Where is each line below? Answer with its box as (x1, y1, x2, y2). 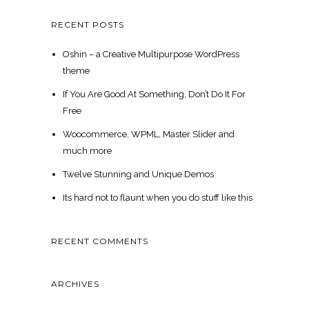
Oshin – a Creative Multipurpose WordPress (62, 49, 239, 60)
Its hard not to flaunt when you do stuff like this (62, 192, 252, 203)
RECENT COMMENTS (51, 236, 148, 247)
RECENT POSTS (51, 19, 124, 30)
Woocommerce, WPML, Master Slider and (62, 129, 235, 140)
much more (62, 146, 112, 157)
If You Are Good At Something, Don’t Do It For (62, 89, 246, 100)
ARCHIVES (51, 279, 99, 290)
